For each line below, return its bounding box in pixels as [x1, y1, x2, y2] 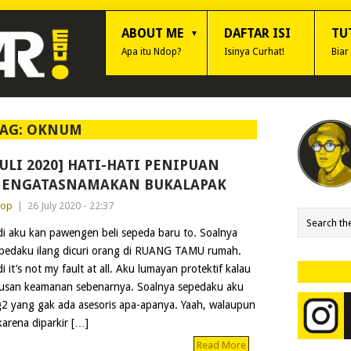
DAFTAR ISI [224, 26, 291, 41]
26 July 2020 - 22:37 [27, 200, 114, 212]
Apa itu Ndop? [121, 46, 181, 57]
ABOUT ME [121, 26, 183, 41]
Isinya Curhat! [224, 46, 284, 57]
